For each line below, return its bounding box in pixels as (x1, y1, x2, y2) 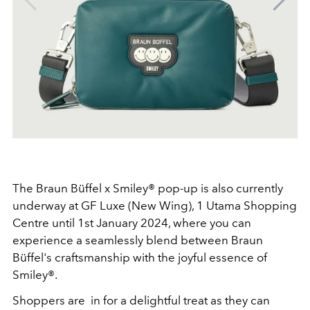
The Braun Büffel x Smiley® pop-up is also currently (12, 181, 283, 196)
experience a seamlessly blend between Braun (12, 233, 263, 248)
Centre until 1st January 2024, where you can (12, 216, 251, 230)
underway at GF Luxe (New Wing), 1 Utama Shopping (12, 199, 297, 213)
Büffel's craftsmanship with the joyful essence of (12, 250, 267, 265)
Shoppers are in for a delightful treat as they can (12, 293, 270, 308)
